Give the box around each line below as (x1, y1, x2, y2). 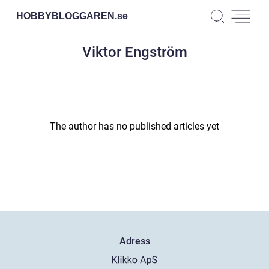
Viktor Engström (82, 44, 187, 61)
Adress (119, 235, 150, 247)
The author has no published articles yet (50, 121, 219, 132)
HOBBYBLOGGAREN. (16, 10, 117, 21)
